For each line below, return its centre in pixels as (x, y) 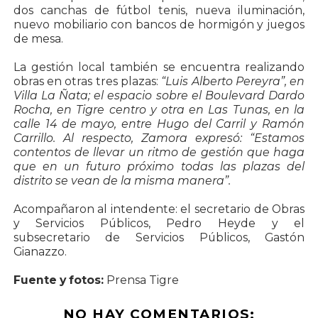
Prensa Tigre (141, 280)
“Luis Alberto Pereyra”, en (232, 81)
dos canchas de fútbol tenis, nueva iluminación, (159, 10)
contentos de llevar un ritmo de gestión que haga (159, 152)
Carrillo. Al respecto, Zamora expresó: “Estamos (159, 138)
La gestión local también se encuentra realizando (159, 67)
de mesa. (38, 39)
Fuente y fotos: (58, 280)
